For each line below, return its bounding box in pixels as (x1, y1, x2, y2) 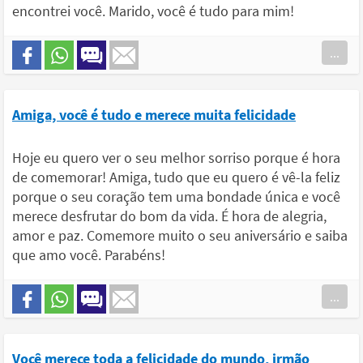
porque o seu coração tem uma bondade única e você (12, 187, 340, 207)
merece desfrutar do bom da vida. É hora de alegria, (12, 207, 327, 226)
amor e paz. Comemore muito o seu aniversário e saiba (12, 226, 348, 246)
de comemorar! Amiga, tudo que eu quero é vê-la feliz (12, 168, 340, 187)
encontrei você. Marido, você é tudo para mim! (12, 2, 294, 21)
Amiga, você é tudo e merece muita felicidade (12, 105, 296, 125)
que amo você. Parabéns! (12, 246, 165, 265)
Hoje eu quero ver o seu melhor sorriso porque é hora (12, 148, 340, 168)
